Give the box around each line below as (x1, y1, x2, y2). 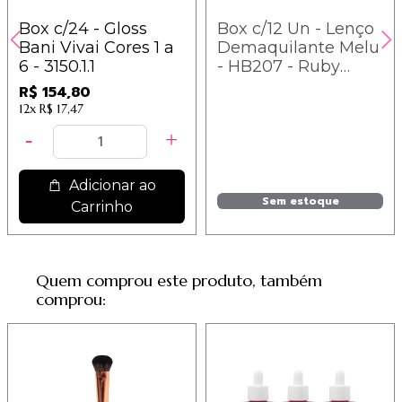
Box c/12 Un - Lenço (217, 19, 374, 39)
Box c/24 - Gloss (19, 19, 147, 39)
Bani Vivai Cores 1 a (19, 38, 174, 57)
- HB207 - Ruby (217, 57, 340, 76)
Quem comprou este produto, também (36, 270, 322, 291)
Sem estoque (261, 193, 339, 209)
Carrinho (71, 198, 133, 215)
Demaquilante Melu (217, 38, 380, 57)
